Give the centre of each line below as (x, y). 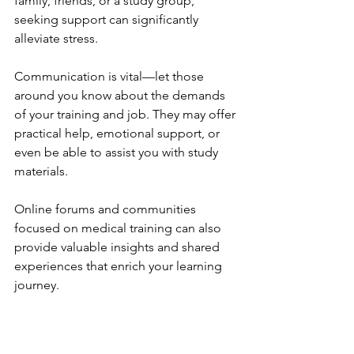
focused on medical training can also (119, 228)
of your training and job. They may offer (126, 114)
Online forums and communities (107, 209)
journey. (37, 285)
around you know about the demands (121, 95)
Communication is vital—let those (111, 76)
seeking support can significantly (108, 19)
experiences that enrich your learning (120, 266)
